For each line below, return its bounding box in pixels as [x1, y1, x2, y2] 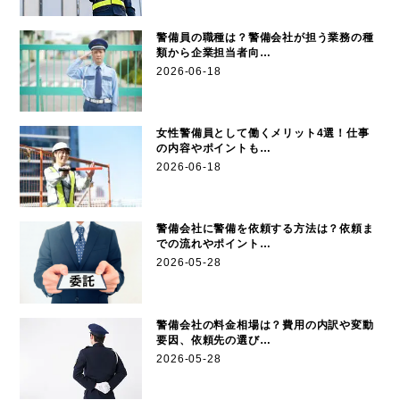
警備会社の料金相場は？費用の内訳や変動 [156, 318, 374, 331]
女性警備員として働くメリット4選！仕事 [156, 126, 370, 139]
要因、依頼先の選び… [156, 333, 271, 346]
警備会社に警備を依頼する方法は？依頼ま [156, 222, 374, 236]
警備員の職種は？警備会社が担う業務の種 [156, 30, 374, 44]
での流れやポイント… [156, 237, 271, 251]
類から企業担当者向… [156, 46, 271, 59]
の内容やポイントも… [156, 141, 271, 154]
